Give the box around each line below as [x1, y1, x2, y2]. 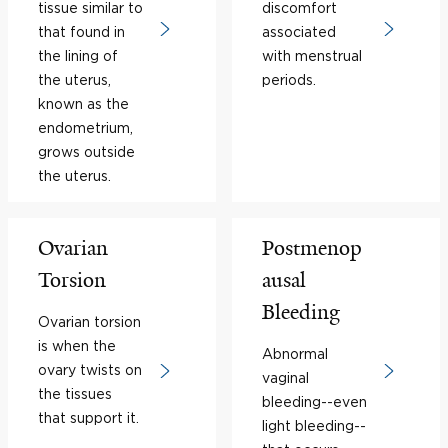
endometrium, [38, 120, 133, 135]
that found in [38, 24, 125, 39]
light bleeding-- [262, 418, 366, 433]
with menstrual [262, 48, 362, 63]
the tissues [38, 386, 112, 401]
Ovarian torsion [38, 314, 141, 329]
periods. [262, 72, 316, 87]
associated [262, 24, 336, 39]
